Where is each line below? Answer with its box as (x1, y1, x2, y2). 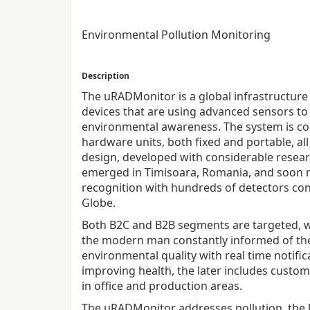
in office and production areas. (82, 278, 242, 293)
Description (82, 70, 129, 82)
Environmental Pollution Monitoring (82, 27, 271, 42)
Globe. (82, 195, 116, 210)
